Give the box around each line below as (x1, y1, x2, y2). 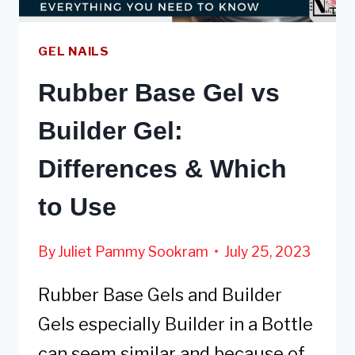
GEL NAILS (38, 43, 109, 59)
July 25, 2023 (224, 242, 311, 260)
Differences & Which (38, 154, 287, 183)
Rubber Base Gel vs (38, 78, 280, 107)
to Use (38, 192, 116, 221)
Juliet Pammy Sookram (58, 242, 209, 260)
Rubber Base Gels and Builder (38, 284, 282, 305)
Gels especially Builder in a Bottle (38, 313, 313, 334)
